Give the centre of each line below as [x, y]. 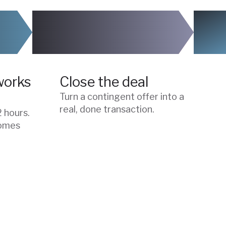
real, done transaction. [107, 109]
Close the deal [104, 82]
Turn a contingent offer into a [122, 96]
